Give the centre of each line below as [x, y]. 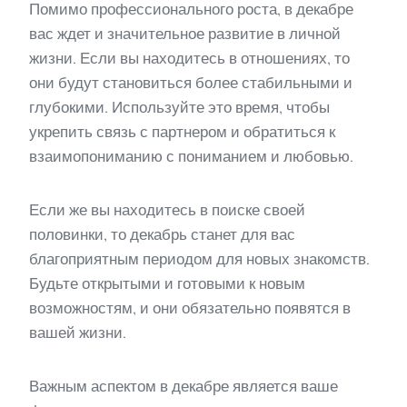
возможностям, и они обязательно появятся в [190, 308]
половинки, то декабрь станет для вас [162, 234]
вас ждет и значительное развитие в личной [185, 34]
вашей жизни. [78, 333]
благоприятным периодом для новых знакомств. [199, 259]
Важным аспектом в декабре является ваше [184, 386]
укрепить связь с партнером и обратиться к [182, 132]
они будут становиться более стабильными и [191, 83]
